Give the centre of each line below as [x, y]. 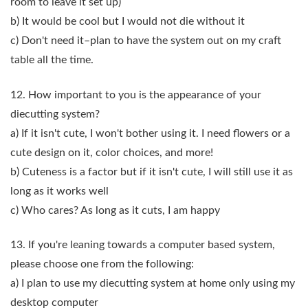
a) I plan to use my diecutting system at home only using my [153, 284]
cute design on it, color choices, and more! [112, 152]
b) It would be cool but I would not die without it [128, 22]
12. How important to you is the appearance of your [136, 95]
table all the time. [52, 60]
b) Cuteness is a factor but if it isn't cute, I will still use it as [152, 172]
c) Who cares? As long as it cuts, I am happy [115, 210]
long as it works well [59, 191]
